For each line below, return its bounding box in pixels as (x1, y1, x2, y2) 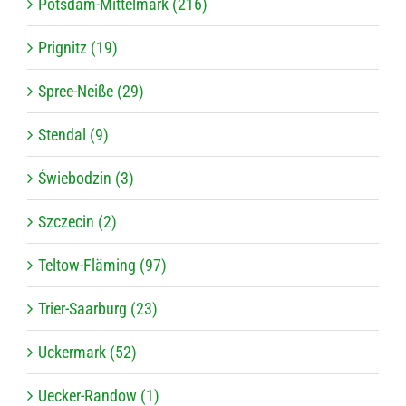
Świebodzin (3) (38, 169, 134, 188)
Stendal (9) (38, 125, 109, 145)
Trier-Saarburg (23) (38, 299, 158, 319)
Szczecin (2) (38, 212, 117, 232)
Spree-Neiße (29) (38, 82, 144, 101)
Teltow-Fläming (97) (38, 256, 167, 275)
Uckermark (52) (38, 343, 137, 362)
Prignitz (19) (38, 38, 118, 58)
